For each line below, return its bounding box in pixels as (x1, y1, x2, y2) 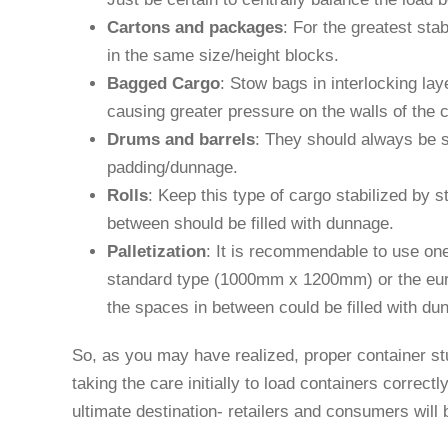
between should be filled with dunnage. (107, 213, 394, 233)
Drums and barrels (107, 129, 255, 149)
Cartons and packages (107, 17, 283, 37)
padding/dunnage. (107, 157, 238, 177)
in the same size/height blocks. (107, 45, 339, 65)
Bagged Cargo (107, 73, 220, 93)
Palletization (107, 241, 206, 261)
